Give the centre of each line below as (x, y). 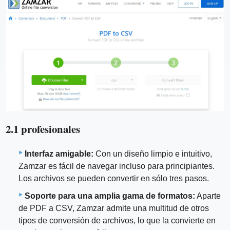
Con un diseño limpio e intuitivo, (153, 154)
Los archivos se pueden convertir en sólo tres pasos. (114, 178)
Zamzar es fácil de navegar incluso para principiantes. (117, 166)
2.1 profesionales (43, 129)
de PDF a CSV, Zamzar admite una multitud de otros (114, 208)
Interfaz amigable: (59, 154)
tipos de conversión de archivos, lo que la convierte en (117, 220)
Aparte (208, 196)
